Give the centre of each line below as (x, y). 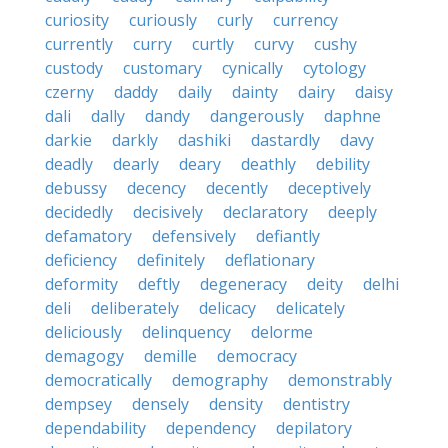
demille (170, 356)
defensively (194, 236)
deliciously (83, 332)
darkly (135, 140)
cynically (252, 68)
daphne (352, 116)
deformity (81, 284)
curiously (163, 20)
